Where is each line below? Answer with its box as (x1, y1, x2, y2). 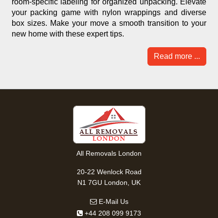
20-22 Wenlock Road (76, 168, 142, 176)
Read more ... (154, 52, 200, 61)
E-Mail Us (96, 198, 128, 206)
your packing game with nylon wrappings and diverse (12, 8, 206, 17)
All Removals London (76, 149, 142, 158)
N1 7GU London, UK (77, 179, 141, 187)
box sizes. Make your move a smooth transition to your (12, 19, 206, 28)
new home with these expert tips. (12, 30, 124, 38)
